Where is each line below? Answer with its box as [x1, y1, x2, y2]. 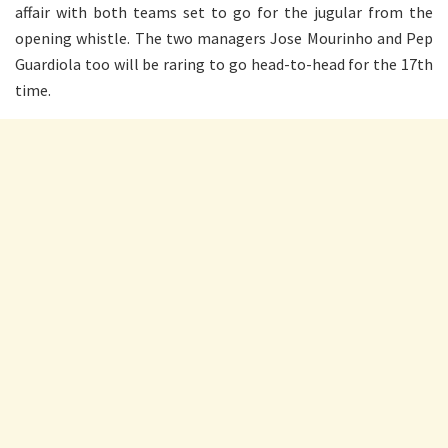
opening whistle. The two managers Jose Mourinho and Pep [15, 28, 433, 49]
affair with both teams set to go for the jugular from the [15, 2, 433, 23]
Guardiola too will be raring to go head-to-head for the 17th [15, 54, 433, 75]
